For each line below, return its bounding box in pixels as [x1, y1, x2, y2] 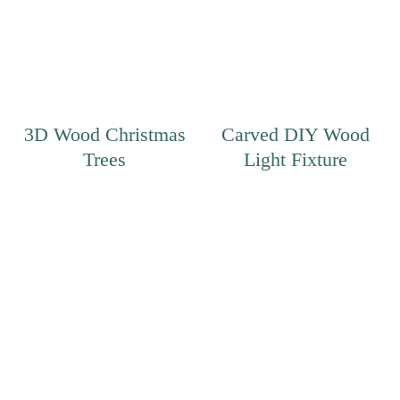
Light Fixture [244, 147, 347, 171]
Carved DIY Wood [221, 122, 370, 146]
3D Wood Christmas [23, 122, 186, 146]
